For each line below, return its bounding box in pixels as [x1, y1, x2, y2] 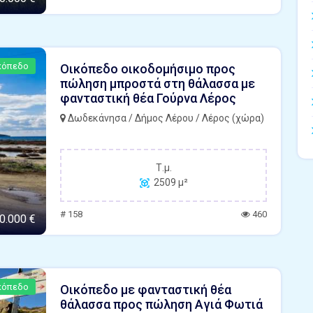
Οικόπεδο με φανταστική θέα [60, 282, 231, 297]
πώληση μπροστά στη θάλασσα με [60, 76, 255, 91]
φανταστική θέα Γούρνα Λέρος [60, 91, 236, 105]
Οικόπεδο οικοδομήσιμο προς [60, 61, 235, 76]
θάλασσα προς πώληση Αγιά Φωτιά [60, 297, 263, 312]
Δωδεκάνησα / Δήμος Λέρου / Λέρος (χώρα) [66, 112, 264, 124]
